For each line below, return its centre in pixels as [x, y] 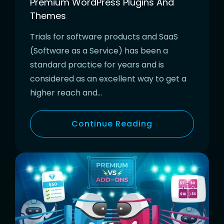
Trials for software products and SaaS [104, 36]
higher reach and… [66, 92]
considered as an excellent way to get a [108, 78]
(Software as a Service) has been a [99, 50]
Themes [48, 15]
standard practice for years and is [97, 64]
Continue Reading [112, 123]
